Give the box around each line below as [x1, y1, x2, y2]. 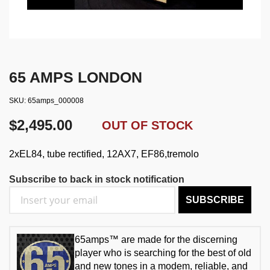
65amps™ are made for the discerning [75, 234, 237, 245]
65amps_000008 [28, 96, 84, 105]
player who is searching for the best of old [75, 248, 251, 259]
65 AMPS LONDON [9, 69, 142, 86]
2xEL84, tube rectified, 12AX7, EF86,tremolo [9, 149, 199, 160]
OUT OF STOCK [102, 119, 193, 133]
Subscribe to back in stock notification [9, 174, 184, 185]
